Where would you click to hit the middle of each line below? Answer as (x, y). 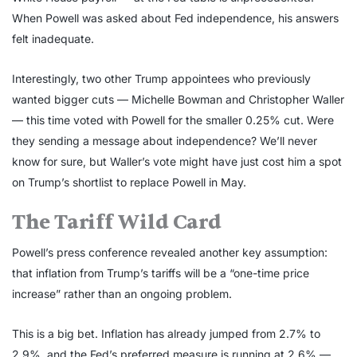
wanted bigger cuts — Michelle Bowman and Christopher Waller (178, 100)
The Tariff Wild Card (117, 222)
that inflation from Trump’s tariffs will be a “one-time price (161, 273)
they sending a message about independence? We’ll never (165, 141)
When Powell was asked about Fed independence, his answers (175, 18)
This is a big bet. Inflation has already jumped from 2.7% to (166, 334)
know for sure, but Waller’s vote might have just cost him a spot (177, 162)
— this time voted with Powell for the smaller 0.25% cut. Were (173, 120)
